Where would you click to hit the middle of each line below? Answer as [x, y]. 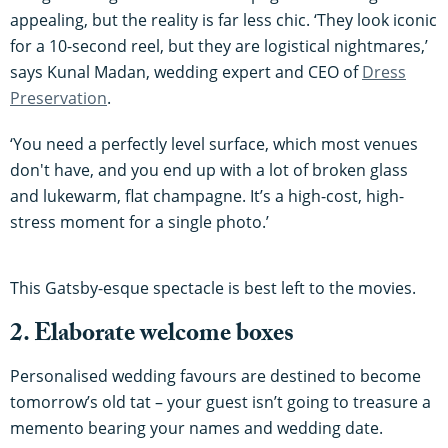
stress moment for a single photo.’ [139, 221]
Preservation [58, 97]
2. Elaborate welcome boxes [152, 336]
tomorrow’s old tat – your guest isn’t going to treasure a [220, 401]
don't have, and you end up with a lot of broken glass [209, 169]
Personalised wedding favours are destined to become [215, 375]
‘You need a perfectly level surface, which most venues [214, 143]
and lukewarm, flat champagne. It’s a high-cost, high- [207, 195]
